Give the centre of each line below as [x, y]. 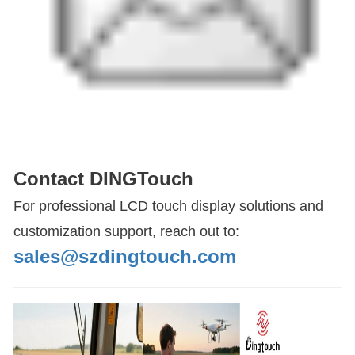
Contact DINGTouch [103, 178]
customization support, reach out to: [126, 231]
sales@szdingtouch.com [125, 256]
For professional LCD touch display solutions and [168, 206]
